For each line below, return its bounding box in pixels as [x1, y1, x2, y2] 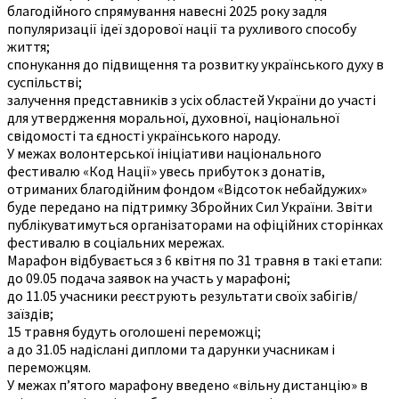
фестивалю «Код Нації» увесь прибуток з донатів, [7, 161, 325, 180]
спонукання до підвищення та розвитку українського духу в [7, 54, 384, 73]
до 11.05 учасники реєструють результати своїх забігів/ [7, 286, 358, 305]
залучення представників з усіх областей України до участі [7, 90, 376, 109]
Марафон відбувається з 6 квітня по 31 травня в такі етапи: [7, 250, 382, 269]
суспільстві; [7, 72, 82, 91]
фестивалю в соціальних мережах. [7, 232, 224, 251]
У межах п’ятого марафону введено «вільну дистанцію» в [7, 375, 368, 394]
